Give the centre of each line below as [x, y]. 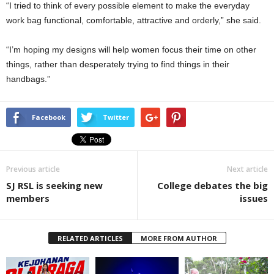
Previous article [33, 169]
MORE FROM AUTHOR [179, 238]
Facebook [49, 117]
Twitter [116, 117]
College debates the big [213, 185]
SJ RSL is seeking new [54, 185]
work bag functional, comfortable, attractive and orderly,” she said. [134, 20]
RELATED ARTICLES [90, 238]
